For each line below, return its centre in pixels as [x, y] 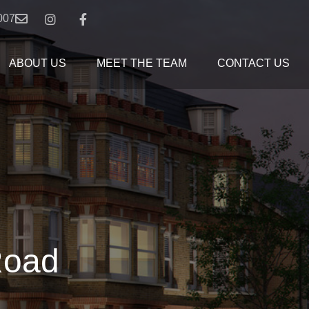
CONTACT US [253, 63]
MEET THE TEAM [141, 63]
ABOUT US [37, 63]
